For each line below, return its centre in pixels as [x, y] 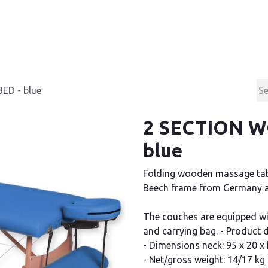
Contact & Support [104, 32]
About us [193, 32]
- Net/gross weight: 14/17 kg [204, 260]
